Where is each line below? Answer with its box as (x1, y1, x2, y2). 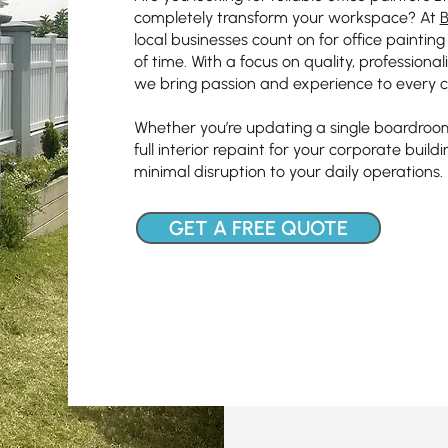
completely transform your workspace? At (133, 8, 440, 27)
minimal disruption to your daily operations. (133, 162, 443, 181)
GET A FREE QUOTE (168, 216, 348, 240)
